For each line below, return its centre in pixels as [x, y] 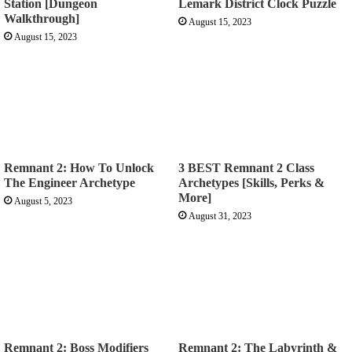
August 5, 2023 [43, 202]
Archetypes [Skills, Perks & [251, 183]
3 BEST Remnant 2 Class [246, 168]
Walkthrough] [42, 19]
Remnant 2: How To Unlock [79, 168]
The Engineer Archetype [70, 183]
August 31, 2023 [220, 216]
